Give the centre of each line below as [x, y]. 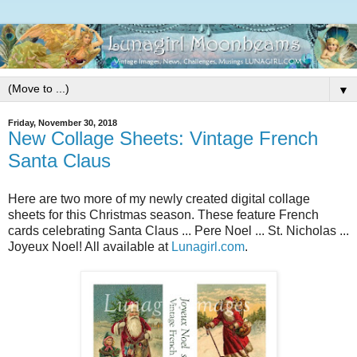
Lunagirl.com [208, 246]
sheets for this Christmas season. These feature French [163, 214]
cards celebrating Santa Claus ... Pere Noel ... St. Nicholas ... [178, 230]
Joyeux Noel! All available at [90, 246]
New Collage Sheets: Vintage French [163, 138]
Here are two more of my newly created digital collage [159, 198]
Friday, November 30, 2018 [63, 123]
